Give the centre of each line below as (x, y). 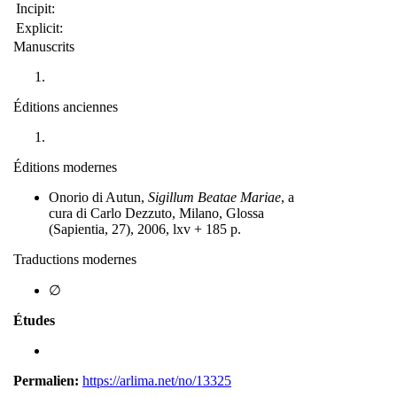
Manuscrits (44, 46)
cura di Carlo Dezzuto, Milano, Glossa (156, 213)
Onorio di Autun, (98, 197)
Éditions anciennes (66, 106)
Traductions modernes (75, 259)
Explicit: (39, 27)
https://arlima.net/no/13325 (157, 380)
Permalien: (46, 380)
